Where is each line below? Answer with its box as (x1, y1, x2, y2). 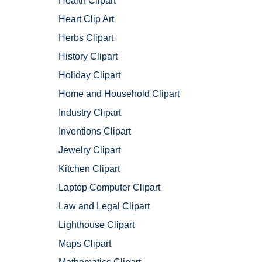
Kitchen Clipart (58, 164, 120, 174)
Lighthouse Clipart (58, 220, 135, 230)
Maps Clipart (58, 239, 111, 249)
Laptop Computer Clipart (58, 182, 160, 193)
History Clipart (58, 51, 118, 62)
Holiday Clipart (58, 70, 120, 81)
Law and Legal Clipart (58, 201, 150, 212)
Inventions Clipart (58, 126, 131, 137)
